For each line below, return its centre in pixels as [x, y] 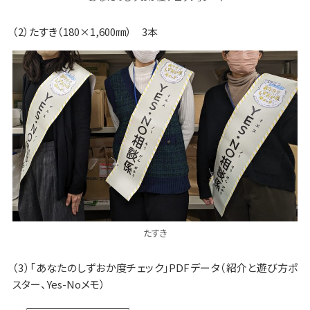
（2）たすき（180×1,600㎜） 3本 [85, 32]
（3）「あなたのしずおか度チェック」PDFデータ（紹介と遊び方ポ [155, 267]
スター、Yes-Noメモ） [58, 284]
